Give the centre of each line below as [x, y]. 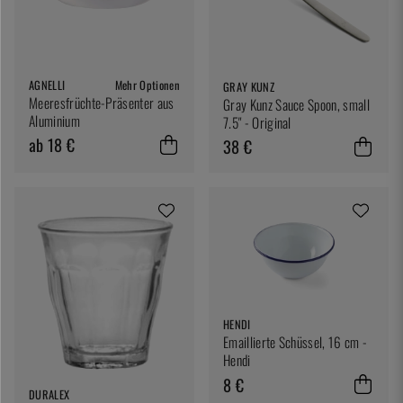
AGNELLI [47, 85]
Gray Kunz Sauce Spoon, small [296, 105]
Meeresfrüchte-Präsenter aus [102, 102]
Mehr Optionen [147, 85]
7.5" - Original [257, 123]
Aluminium [54, 120]
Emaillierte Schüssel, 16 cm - [296, 342]
